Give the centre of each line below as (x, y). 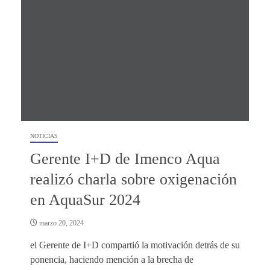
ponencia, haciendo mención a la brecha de (112, 259)
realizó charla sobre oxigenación (133, 179)
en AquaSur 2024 (85, 199)
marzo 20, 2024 (61, 223)
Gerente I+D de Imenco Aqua (125, 159)
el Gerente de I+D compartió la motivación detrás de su (135, 245)
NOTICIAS (44, 136)
